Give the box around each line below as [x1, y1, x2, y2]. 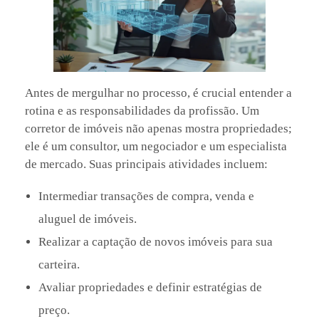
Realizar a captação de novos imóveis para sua [38, 235, 273, 249]
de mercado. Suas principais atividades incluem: [25, 157, 268, 172]
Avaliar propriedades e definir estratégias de [38, 281, 262, 295]
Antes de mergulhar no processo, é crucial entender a [25, 86, 292, 100]
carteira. [38, 258, 80, 272]
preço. [38, 303, 70, 318]
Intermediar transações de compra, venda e [38, 189, 254, 204]
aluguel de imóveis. [38, 212, 137, 226]
